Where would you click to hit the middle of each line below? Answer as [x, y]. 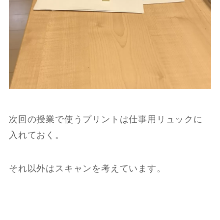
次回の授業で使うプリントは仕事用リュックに [106, 120]
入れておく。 [36, 135]
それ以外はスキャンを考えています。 [87, 169]
